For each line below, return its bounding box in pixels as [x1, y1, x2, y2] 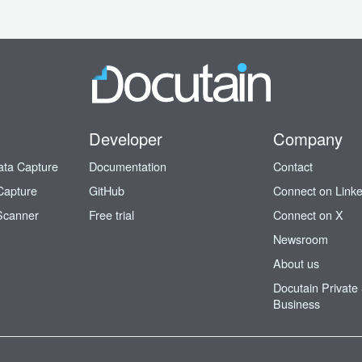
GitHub [89, 182, 124, 200]
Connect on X [273, 206, 343, 224]
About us [273, 255, 319, 272]
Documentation [89, 158, 166, 175]
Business [273, 295, 320, 313]
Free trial [89, 206, 134, 224]
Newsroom [273, 230, 328, 248]
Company [273, 127, 343, 151]
